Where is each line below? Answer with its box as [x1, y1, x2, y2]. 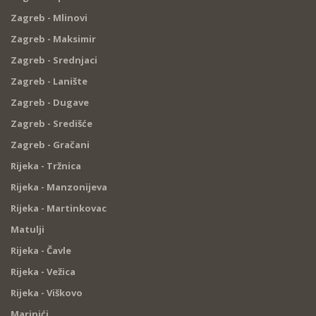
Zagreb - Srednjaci [11, 54, 97, 67]
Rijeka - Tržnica [11, 159, 81, 173]
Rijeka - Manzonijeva [11, 181, 107, 194]
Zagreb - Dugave [11, 96, 89, 109]
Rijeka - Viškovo [11, 286, 83, 300]
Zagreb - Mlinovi [11, 11, 87, 25]
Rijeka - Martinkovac [11, 202, 107, 215]
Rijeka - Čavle [11, 244, 71, 257]
